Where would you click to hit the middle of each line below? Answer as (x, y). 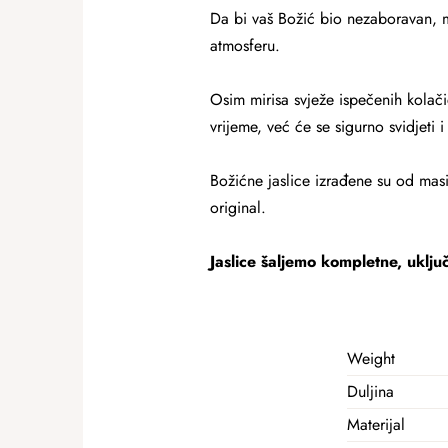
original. (237, 207)
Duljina (370, 391)
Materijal (376, 424)
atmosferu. (244, 45)
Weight (371, 358)
